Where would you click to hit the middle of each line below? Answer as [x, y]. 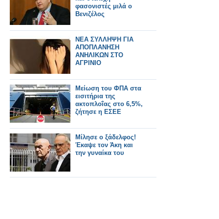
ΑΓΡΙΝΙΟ [88, 63]
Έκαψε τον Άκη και [104, 145]
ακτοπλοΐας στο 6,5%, [109, 104]
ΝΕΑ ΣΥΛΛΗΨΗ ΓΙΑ [104, 39]
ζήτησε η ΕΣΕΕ [98, 112]
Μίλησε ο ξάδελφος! [106, 137]
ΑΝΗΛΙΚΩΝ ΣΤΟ [99, 55]
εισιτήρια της [95, 96]
